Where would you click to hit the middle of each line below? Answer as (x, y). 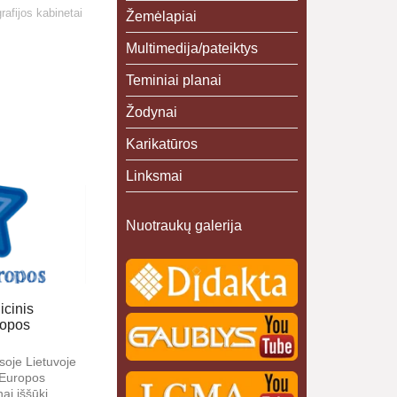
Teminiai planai (173, 80)
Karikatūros (161, 144)
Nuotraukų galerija (183, 226)
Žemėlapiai (161, 16)
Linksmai (154, 176)
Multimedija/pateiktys (191, 48)
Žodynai (151, 112)
